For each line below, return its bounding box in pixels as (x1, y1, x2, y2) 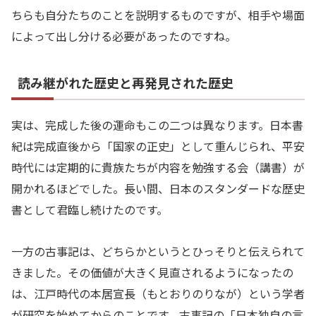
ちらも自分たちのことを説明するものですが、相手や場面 (11, 6, 305, 23)
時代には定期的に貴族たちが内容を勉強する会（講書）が (11, 159, 305, 176)
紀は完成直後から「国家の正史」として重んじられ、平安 (11, 138, 305, 155)
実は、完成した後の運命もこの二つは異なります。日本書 (11, 116, 303, 134)
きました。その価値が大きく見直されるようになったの (11, 264, 293, 281)
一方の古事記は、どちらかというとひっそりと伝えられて (11, 243, 305, 260)
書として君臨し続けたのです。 (11, 201, 168, 219)
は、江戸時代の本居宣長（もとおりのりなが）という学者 (11, 285, 305, 303)
